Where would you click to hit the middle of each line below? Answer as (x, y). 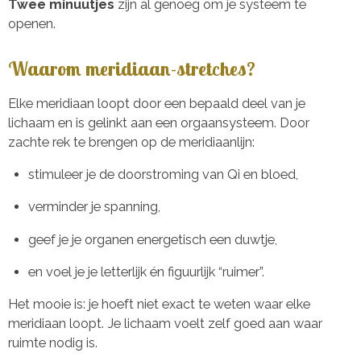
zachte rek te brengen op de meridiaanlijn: (131, 142)
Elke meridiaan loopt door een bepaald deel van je (157, 103)
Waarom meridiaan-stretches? (132, 69)
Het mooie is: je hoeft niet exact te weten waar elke (159, 305)
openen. (32, 23)
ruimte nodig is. (53, 343)
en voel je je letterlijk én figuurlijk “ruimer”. (146, 272)
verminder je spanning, (94, 207)
